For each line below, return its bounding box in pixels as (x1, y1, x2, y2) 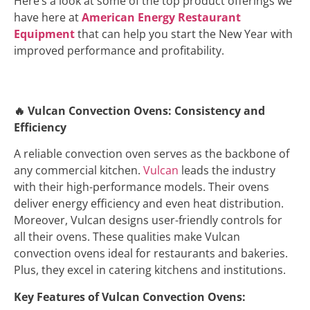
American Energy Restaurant (82, 9, 241, 25)
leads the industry (179, 163, 275, 179)
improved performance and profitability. (14, 42, 227, 58)
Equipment (14, 26, 77, 42)
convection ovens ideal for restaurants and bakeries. (14, 246, 288, 262)
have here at (14, 9, 82, 25)
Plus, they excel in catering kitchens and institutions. (14, 262, 289, 278)
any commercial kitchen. (14, 163, 143, 179)
